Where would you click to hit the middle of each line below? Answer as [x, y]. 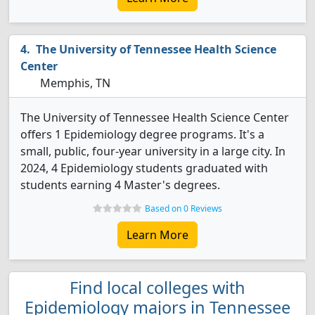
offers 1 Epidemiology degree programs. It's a [142, 134]
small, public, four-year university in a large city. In [153, 151]
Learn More [157, 235]
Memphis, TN [74, 83]
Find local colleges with [157, 288]
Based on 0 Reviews [184, 208]
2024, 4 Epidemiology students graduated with [144, 168]
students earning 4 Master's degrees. [120, 185]
